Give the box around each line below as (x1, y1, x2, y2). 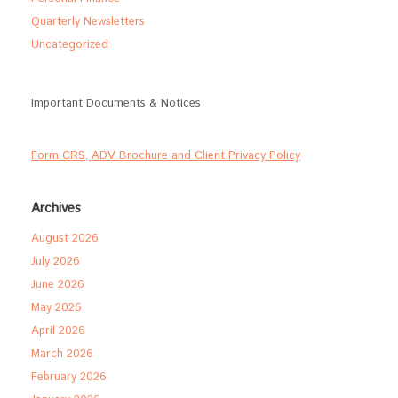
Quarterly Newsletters (31, 13, 145, 30)
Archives (31, 199, 81, 218)
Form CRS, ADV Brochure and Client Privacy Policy (31, 147, 300, 164)
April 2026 (31, 322, 85, 339)
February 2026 (31, 369, 107, 386)
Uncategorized (31, 36, 108, 53)
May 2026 (31, 299, 82, 316)
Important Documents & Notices (31, 95, 201, 112)
